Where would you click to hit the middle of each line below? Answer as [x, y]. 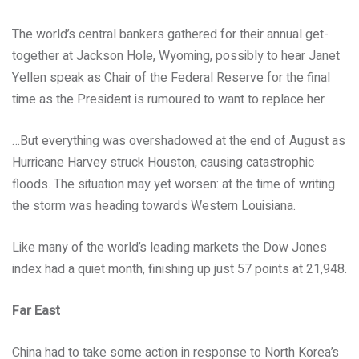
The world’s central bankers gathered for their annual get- [170, 34]
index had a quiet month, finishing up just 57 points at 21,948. [179, 269]
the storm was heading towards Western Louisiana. [154, 206]
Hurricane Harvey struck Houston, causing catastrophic [163, 163]
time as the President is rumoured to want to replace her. [169, 99]
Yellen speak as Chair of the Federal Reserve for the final [171, 78]
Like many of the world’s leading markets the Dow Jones [169, 248]
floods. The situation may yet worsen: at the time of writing [173, 184]
